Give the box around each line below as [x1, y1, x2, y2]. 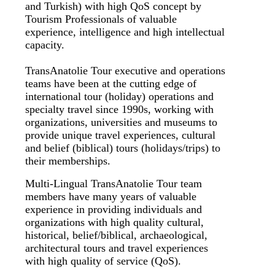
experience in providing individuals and [25, 203, 202, 216]
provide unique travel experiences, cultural [25, 129, 215, 142]
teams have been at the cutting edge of [25, 77, 196, 90]
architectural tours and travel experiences [25, 242, 208, 255]
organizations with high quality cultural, [25, 216, 204, 229]
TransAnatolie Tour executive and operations [25, 64, 225, 77]
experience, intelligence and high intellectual [25, 26, 225, 39]
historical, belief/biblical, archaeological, [25, 229, 207, 242]
